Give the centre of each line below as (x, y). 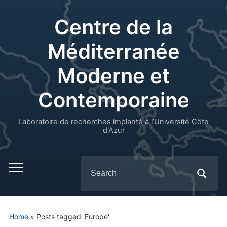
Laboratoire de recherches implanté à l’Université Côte (113, 122)
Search (94, 164)
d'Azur (113, 130)
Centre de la (113, 27)
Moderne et (113, 76)
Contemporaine (113, 100)
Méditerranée (113, 51)
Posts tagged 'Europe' (73, 217)
